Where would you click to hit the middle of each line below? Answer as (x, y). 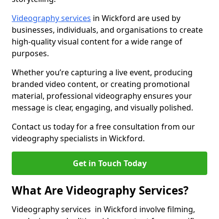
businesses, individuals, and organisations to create (107, 30)
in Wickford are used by (136, 18)
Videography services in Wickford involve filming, (103, 209)
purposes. (31, 53)
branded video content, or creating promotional (101, 84)
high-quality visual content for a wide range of (97, 42)
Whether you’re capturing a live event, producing (102, 72)
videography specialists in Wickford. (78, 138)
